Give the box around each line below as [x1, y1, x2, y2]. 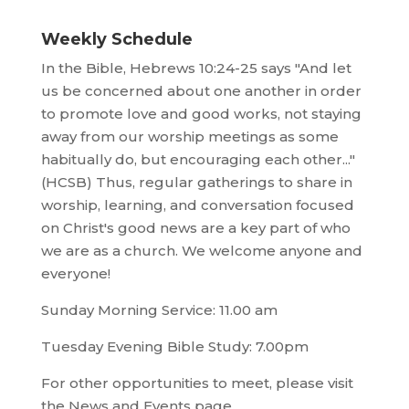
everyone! [40, 265, 110, 283]
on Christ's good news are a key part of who [40, 219, 351, 237]
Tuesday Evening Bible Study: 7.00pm [40, 338, 309, 356]
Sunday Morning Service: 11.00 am [40, 301, 278, 320]
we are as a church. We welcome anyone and [40, 242, 362, 260]
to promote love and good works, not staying [40, 105, 362, 123]
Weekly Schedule [40, 29, 193, 50]
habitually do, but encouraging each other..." [40, 151, 355, 169]
